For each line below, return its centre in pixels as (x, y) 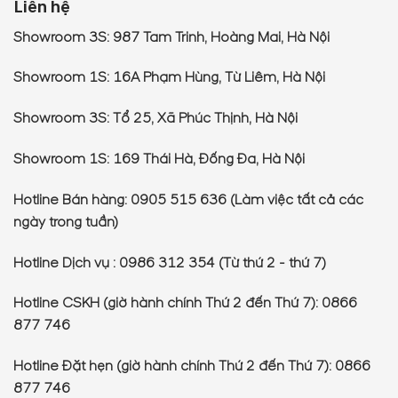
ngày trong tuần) (66, 222)
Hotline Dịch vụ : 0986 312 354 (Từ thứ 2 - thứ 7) (170, 263)
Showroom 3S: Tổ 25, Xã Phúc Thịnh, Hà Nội (155, 119)
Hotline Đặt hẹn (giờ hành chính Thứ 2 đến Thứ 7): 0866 (192, 366)
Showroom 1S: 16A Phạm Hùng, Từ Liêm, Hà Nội (169, 78)
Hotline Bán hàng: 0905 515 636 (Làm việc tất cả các (188, 199)
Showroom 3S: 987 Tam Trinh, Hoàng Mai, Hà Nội (171, 37)
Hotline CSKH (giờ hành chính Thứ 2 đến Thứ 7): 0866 (185, 303)
